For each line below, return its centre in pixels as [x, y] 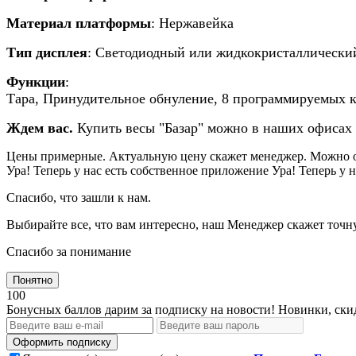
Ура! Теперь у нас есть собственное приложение [137, 170]
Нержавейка [196, 23]
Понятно [33, 280]
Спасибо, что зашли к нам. [79, 197]
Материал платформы [79, 23]
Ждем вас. [42, 128]
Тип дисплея [47, 52]
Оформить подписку [62, 342]
